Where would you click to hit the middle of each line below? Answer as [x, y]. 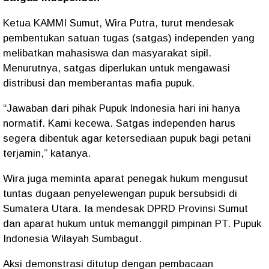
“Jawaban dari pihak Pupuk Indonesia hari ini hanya [122, 108]
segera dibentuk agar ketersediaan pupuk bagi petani [127, 138]
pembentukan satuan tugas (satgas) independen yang [129, 38]
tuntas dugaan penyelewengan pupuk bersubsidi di [120, 194]
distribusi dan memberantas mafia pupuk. [99, 83]
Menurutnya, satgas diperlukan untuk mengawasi [116, 68]
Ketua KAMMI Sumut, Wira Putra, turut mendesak [118, 23]
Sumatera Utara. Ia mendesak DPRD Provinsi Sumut [125, 209]
